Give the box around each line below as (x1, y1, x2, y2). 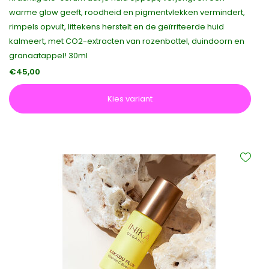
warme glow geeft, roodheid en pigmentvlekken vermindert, (9, 7, 245, 18)
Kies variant (107, 93, 153, 104)
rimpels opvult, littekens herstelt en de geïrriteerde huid (9, 21, 224, 32)
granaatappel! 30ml (9, 50, 88, 61)
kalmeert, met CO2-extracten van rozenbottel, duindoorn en (9, 35, 244, 47)
